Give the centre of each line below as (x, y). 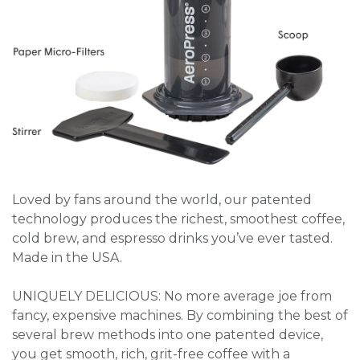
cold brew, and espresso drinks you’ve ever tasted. (172, 238)
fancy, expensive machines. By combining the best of (180, 315)
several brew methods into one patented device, (168, 334)
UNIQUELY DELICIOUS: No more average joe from (172, 296)
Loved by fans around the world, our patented (162, 199)
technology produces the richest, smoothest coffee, (178, 219)
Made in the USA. (67, 257)
